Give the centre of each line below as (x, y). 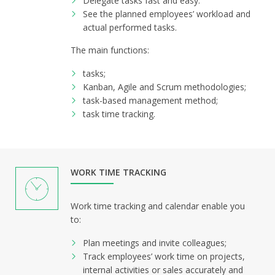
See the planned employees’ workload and (167, 14)
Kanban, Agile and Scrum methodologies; (165, 87)
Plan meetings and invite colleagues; (155, 243)
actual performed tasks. (130, 27)
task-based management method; (150, 100)
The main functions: (110, 50)
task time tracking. (119, 114)
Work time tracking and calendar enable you (158, 206)
